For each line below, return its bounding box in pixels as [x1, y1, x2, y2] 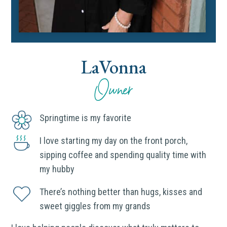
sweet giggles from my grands [39, 201, 150, 212]
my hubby [39, 164, 74, 175]
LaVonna [81, 55, 146, 80]
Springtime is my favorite [39, 112, 131, 124]
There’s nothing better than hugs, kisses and [39, 186, 202, 198]
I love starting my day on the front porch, [39, 135, 187, 146]
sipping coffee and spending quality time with [39, 149, 206, 161]
